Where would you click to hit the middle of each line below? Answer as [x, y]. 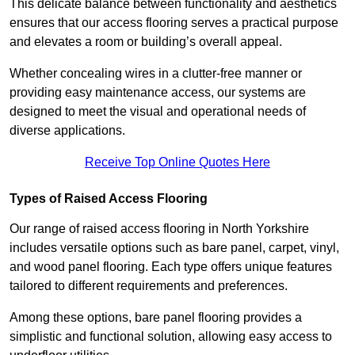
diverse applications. [67, 131]
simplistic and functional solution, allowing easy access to [171, 337]
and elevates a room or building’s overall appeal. [147, 42]
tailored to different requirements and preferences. [149, 286]
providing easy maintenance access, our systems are [158, 93]
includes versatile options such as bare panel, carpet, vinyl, [174, 248]
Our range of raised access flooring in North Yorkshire [159, 229]
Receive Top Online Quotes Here [177, 162]
